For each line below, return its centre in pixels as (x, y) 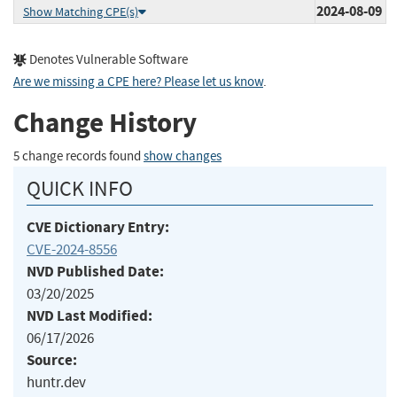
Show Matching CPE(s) (81, 12)
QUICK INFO (80, 188)
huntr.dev (56, 382)
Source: (52, 360)
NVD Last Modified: (90, 315)
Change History (105, 123)
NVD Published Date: (95, 271)
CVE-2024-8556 (72, 249)
